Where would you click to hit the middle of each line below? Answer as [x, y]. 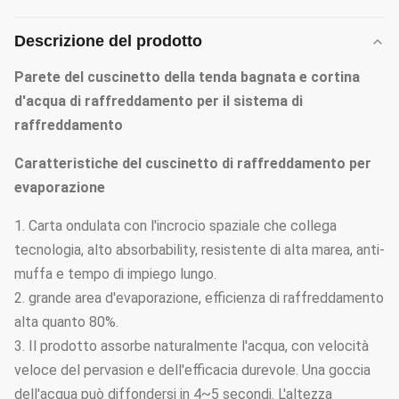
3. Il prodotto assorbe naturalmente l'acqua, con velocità [191, 346]
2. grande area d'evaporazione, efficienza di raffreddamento [199, 298]
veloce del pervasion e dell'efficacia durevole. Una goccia [192, 370]
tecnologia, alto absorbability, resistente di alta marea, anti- [199, 250]
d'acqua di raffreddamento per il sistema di [159, 101]
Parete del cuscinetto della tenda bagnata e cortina [187, 77]
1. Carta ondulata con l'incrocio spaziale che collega [175, 226]
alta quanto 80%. [66, 322]
